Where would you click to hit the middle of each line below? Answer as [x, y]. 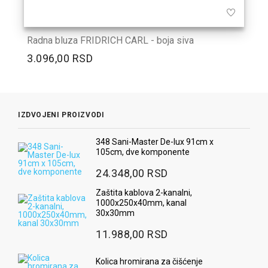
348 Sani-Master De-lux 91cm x [155, 142]
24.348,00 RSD [132, 173]
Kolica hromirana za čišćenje [149, 261]
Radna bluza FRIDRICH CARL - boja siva [110, 40]
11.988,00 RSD [132, 234]
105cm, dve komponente [143, 152]
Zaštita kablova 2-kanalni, [144, 192]
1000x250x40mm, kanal [141, 202]
